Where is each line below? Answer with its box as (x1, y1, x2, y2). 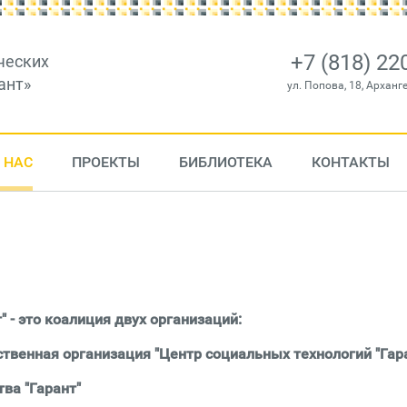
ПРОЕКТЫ (71, 154, 140, 171)
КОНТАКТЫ (311, 154, 390, 171)
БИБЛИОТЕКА (178, 154, 273, 171)
